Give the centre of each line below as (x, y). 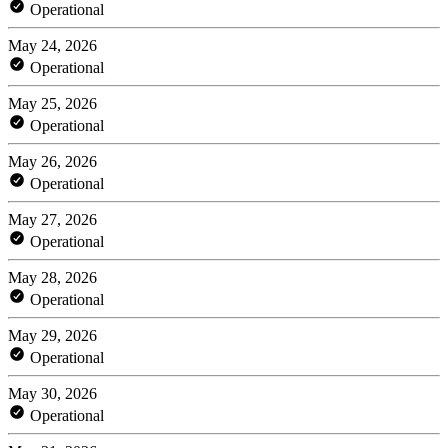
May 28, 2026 (52, 277)
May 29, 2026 (52, 335)
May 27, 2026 (52, 219)
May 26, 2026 (52, 161)
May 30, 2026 (52, 393)
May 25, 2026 (52, 103)
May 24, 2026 (52, 45)
